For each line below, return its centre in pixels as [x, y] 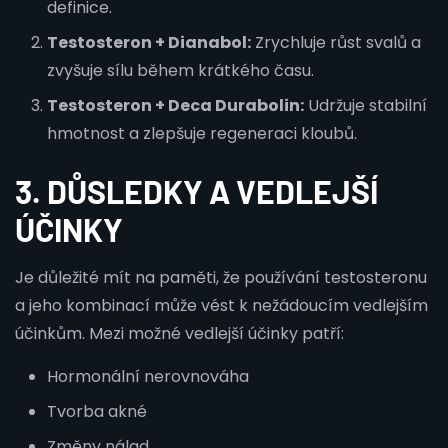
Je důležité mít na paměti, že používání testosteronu [221, 277]
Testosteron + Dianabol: [149, 42]
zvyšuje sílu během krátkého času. [180, 70]
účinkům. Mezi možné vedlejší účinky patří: [179, 333]
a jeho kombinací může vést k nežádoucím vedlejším [221, 305]
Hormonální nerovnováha [148, 376]
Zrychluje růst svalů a [336, 42]
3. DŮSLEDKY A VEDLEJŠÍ [196, 191]
